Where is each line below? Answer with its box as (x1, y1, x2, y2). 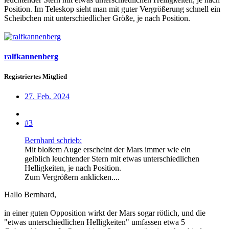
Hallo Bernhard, (4, 190, 56, 199)
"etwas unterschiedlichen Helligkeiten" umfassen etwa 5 (4, 218, 185, 227)
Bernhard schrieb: (25, 136, 82, 145)
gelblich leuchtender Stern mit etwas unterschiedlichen (25, 154, 199, 164)
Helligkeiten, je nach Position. (25, 164, 121, 173)
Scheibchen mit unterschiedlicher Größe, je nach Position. (4, 13, 190, 22)
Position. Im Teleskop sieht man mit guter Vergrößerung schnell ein (4, 4, 220, 13)
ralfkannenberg (4, 52, 58, 61)
